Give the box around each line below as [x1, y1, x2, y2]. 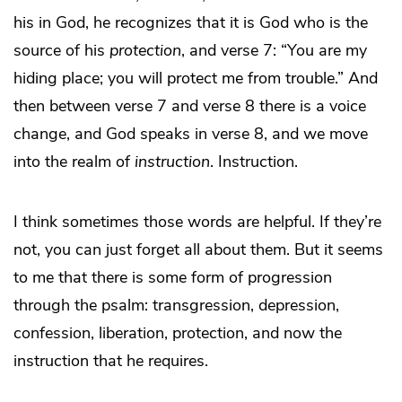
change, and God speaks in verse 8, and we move [13, 123, 368, 145]
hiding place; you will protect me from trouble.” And [13, 67, 378, 90]
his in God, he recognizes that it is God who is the [13, 12, 368, 34]
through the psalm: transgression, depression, [13, 294, 339, 317]
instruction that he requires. [13, 350, 208, 372]
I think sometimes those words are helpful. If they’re [13, 211, 381, 233]
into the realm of [13, 151, 135, 173]
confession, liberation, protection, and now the [13, 322, 342, 345]
